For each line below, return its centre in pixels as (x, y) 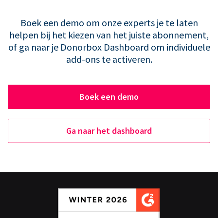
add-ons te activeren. (109, 59)
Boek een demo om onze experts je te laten (109, 22)
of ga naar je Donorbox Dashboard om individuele (109, 47)
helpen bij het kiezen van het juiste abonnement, (109, 35)
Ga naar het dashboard (109, 130)
